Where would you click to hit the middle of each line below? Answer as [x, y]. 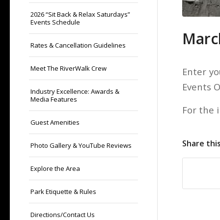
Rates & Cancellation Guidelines [78, 45]
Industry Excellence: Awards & [75, 91]
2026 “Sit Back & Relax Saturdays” [80, 14]
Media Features [54, 99]
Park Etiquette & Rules [63, 192]
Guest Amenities [55, 122]
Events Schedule [55, 22]
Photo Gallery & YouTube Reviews [81, 145]
